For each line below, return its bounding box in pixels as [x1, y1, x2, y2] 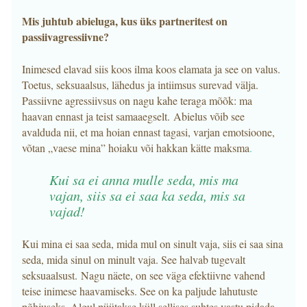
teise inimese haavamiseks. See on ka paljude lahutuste [22, 284, 258, 298]
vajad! [49, 202, 85, 220]
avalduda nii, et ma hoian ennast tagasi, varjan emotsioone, [22, 125, 275, 139]
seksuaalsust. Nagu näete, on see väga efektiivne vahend [22, 268, 265, 282]
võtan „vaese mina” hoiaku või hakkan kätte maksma [22, 140, 249, 155]
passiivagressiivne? [22, 29, 109, 45]
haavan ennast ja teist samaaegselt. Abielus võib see [22, 109, 245, 123]
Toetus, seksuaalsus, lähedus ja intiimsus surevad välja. [22, 77, 258, 92]
